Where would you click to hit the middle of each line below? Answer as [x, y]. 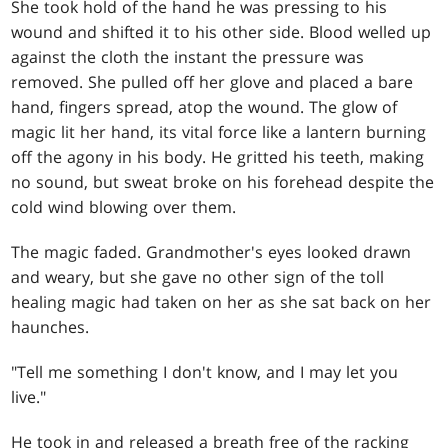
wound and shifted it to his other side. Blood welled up [221, 31]
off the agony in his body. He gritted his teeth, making [218, 156]
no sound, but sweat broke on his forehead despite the [223, 181]
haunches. [50, 326]
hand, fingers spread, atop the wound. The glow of [204, 106]
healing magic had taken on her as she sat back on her [221, 301]
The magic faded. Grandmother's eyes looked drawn [211, 251]
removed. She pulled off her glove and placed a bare [212, 81]
